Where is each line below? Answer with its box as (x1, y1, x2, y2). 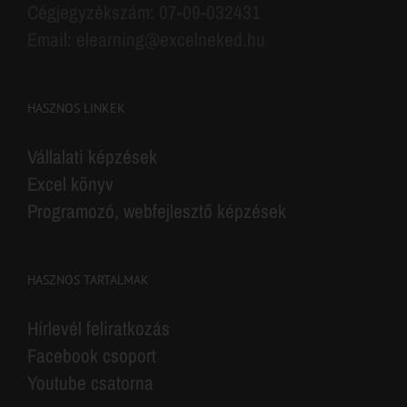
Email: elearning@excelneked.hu (27, 26, 265, 54)
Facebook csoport (27, 342, 156, 370)
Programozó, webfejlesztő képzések (27, 198, 286, 225)
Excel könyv (27, 171, 114, 198)
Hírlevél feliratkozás (27, 315, 170, 342)
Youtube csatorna (27, 370, 154, 397)
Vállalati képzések (27, 144, 157, 171)
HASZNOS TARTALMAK (27, 272, 149, 289)
